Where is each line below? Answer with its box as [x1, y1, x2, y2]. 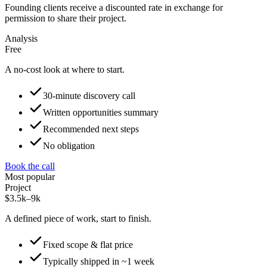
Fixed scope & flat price [43, 239, 133, 250]
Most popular [5, 171, 55, 182]
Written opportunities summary [43, 107, 159, 117]
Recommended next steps [43, 123, 139, 134]
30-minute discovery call [43, 90, 135, 101]
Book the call [5, 160, 55, 171]
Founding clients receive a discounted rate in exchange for [5, 2, 223, 13]
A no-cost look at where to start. [5, 64, 125, 74]
